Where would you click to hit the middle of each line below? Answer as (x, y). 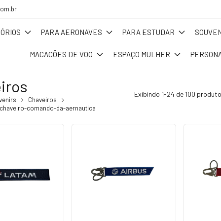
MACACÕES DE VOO (61, 54)
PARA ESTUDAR (148, 32)
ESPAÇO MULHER (142, 54)
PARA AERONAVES (71, 32)
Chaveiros (42, 99)
